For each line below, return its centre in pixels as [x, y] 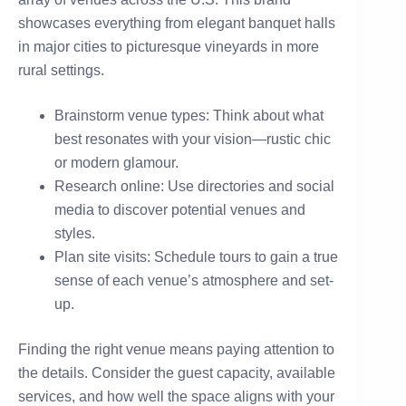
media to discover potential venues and [180, 210]
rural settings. [61, 71]
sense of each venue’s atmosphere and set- [194, 281]
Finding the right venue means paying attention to [176, 350]
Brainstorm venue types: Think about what [189, 116]
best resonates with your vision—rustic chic [193, 140]
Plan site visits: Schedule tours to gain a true [196, 257]
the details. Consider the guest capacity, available [177, 373]
